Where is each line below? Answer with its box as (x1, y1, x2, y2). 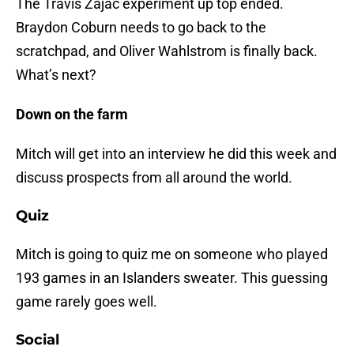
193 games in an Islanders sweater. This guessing (16, 269, 328, 287)
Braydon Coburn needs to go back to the (16, 19, 266, 36)
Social (16, 331, 59, 349)
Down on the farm (16, 106, 128, 123)
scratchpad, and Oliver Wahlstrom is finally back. (16, 43, 318, 60)
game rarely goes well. (16, 293, 157, 311)
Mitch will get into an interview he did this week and (16, 145, 337, 163)
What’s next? (16, 66, 96, 84)
